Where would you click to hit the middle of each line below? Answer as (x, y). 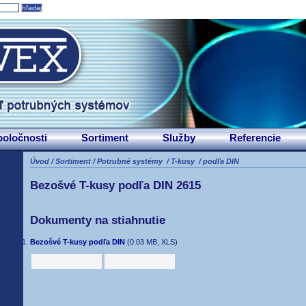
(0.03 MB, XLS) (151, 242)
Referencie (255, 138)
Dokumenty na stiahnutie (98, 220)
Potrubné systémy (130, 161)
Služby (179, 138)
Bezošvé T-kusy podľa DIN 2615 (115, 185)
